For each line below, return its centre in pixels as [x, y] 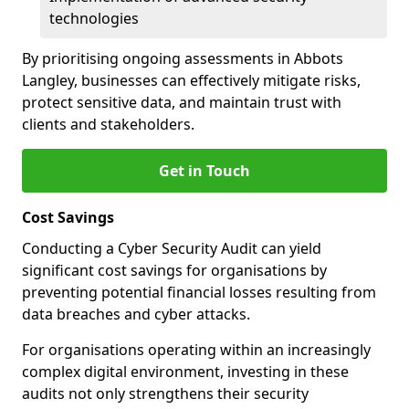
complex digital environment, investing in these [185, 372]
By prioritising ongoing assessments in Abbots [183, 58]
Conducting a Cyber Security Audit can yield [172, 248]
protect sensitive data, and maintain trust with [182, 102]
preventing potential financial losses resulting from [199, 292]
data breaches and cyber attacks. [136, 314]
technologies [94, 18]
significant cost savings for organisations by [174, 270]
